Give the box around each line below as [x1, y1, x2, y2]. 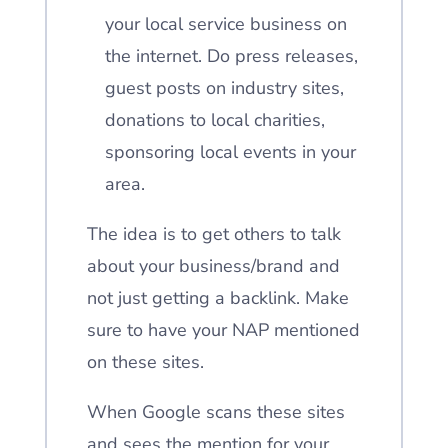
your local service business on [104, 12, 347, 36]
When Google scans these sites [86, 400, 345, 424]
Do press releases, [206, 44, 358, 68]
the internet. [104, 44, 207, 68]
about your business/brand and [86, 254, 340, 278]
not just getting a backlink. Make [86, 286, 349, 310]
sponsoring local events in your [104, 140, 356, 164]
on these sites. [86, 350, 204, 374]
